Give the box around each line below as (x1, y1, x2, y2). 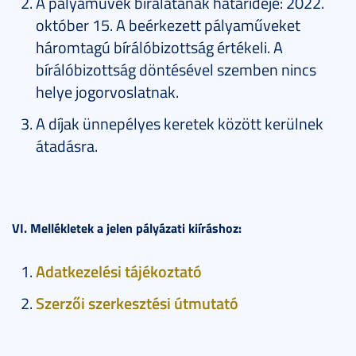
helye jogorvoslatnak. (36, 79, 179, 103)
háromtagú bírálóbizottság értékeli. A (36, 35, 283, 58)
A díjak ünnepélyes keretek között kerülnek (36, 111, 323, 134)
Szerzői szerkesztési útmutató (36, 291, 238, 314)
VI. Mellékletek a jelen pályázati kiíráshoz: (12, 218, 242, 237)
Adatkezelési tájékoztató (36, 259, 202, 282)
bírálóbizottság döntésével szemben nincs (36, 57, 316, 80)
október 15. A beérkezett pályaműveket (36, 13, 300, 36)
